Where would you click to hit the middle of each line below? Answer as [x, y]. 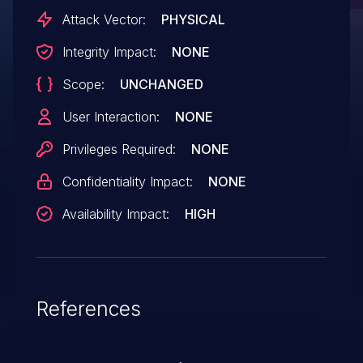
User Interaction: [111, 116]
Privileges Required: [119, 149]
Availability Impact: [115, 214]
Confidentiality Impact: [127, 181]
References [88, 308]
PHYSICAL [193, 19]
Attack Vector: [104, 19]
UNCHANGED [161, 84]
